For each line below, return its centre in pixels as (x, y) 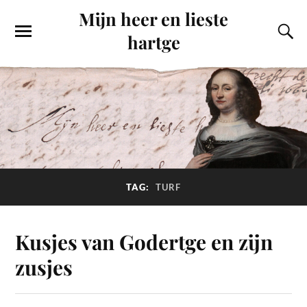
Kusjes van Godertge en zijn (144, 241)
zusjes (44, 267)
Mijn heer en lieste (153, 19)
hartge (153, 42)
